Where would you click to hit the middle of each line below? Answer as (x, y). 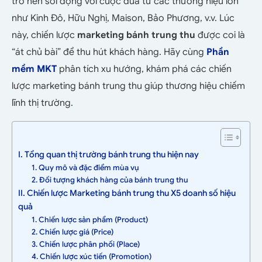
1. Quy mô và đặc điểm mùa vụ (85, 168)
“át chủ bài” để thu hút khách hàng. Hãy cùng (109, 52)
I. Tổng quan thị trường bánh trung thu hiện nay (108, 155)
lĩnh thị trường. (42, 103)
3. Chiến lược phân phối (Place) (85, 244)
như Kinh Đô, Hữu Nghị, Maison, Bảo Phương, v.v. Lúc (123, 18)
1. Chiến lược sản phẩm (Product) (89, 220)
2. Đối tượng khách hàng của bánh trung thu (110, 180)
